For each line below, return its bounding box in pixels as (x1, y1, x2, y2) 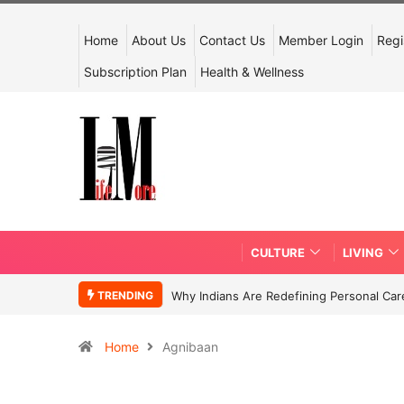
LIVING (343, 244, 383, 260)
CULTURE (251, 244, 305, 260)
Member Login (279, 32, 363, 48)
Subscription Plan (84, 64, 187, 79)
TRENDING (95, 288, 153, 302)
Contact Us (199, 32, 265, 48)
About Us (132, 32, 186, 48)
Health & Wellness (200, 64, 304, 79)
